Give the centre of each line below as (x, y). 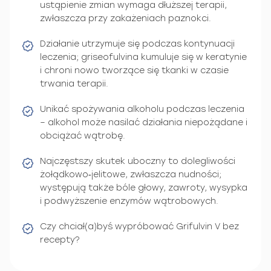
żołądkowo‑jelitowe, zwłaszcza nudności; (131, 174)
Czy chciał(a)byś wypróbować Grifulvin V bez (139, 226)
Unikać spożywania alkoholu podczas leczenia (142, 109)
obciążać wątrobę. (83, 135)
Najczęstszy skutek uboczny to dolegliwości (138, 161)
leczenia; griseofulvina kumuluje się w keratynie (143, 57)
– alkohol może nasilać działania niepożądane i (144, 122)
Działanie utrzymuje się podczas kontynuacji (137, 44)
